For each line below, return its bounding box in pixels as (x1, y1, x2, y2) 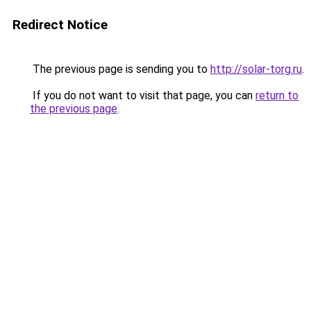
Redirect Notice (12, 17, 108, 33)
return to (255, 89, 299, 102)
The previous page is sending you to (30, 62, 210, 76)
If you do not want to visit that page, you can (30, 89, 255, 102)
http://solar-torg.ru (210, 62, 302, 76)
